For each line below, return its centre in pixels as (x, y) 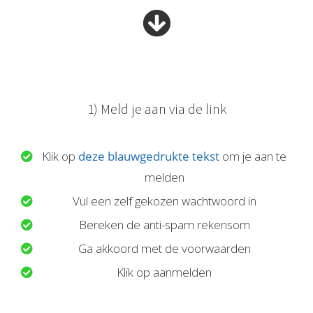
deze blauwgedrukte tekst (149, 156)
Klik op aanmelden (165, 272)
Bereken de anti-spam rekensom (164, 225)
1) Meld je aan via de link (156, 109)
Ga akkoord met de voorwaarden (164, 249)
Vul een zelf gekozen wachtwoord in (164, 201)
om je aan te (253, 156)
